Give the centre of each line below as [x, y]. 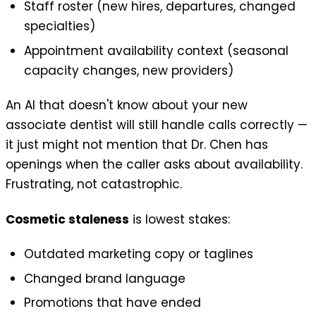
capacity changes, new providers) [128, 71]
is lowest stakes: [180, 219]
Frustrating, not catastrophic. [94, 184]
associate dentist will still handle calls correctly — [157, 125]
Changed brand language [104, 278]
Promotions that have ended [112, 303]
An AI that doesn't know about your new [127, 105]
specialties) [59, 26]
